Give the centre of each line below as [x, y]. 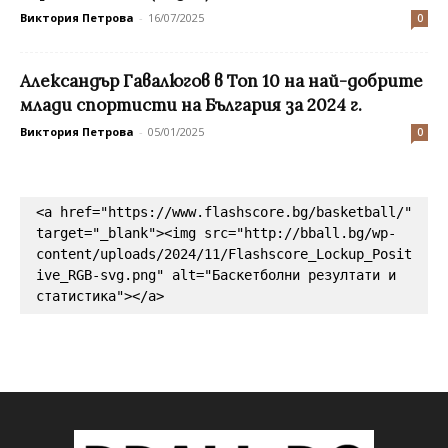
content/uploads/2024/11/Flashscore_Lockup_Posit [224, 253]
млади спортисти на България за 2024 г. [191, 104]
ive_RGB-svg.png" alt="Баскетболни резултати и [216, 274]
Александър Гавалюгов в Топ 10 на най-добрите [221, 80]
